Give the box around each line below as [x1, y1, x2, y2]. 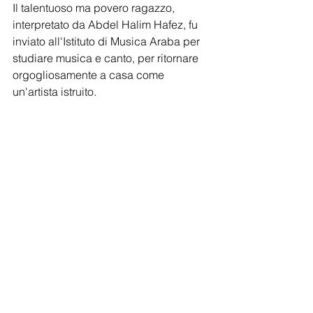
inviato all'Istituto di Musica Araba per [13, 34, 203, 48]
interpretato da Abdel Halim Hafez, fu [13, 17, 201, 31]
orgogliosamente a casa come [13, 67, 167, 82]
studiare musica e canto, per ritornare [13, 50, 201, 65]
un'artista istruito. [13, 84, 96, 99]
